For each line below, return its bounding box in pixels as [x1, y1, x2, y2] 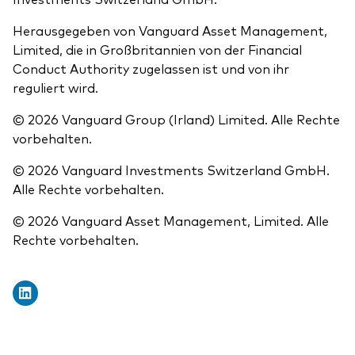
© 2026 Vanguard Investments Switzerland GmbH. [13, 161, 330, 179]
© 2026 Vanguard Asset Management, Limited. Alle [13, 212, 329, 230]
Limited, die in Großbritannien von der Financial [13, 40, 302, 59]
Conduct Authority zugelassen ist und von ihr [13, 59, 289, 78]
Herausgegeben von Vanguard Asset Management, [13, 21, 327, 40]
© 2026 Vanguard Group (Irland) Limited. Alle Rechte [13, 110, 340, 128]
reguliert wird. [13, 78, 98, 97]
